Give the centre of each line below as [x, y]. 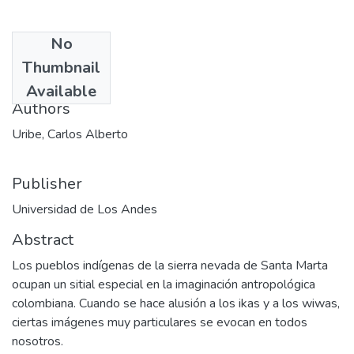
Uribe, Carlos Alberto [70, 134]
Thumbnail [61, 67]
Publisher [47, 183]
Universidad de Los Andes [85, 209]
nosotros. [38, 341]
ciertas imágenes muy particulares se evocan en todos [160, 322]
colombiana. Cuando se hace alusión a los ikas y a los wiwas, [176, 303]
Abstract [43, 239]
